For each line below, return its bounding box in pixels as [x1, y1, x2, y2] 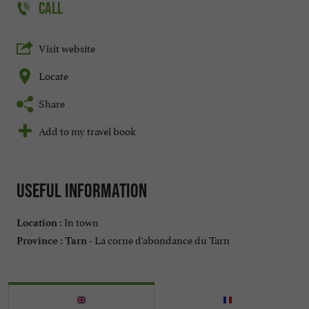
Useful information [17, 179, 147, 202]
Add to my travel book [39, 122, 136, 139]
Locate [39, 67, 68, 83]
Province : [17, 234, 63, 247]
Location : [17, 216, 62, 229]
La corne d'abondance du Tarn [92, 230, 230, 247]
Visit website [39, 39, 95, 56]
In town [62, 212, 99, 229]
